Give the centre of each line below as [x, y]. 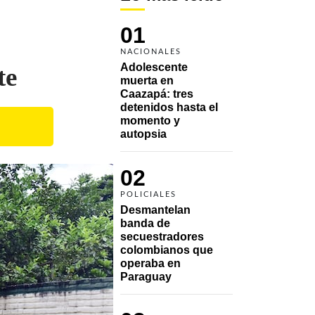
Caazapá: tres [157, 94]
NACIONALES [151, 51]
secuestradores [162, 236]
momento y [150, 120]
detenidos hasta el [169, 107]
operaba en [150, 263]
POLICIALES [148, 194]
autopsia [143, 134]
